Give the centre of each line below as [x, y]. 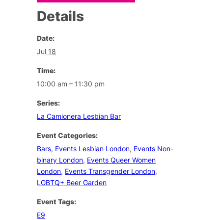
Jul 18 [47, 51]
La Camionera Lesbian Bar [79, 116]
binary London [60, 160]
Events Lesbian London [93, 148]
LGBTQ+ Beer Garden [72, 182]
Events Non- [154, 148]
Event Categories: [68, 135]
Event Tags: [57, 201]
